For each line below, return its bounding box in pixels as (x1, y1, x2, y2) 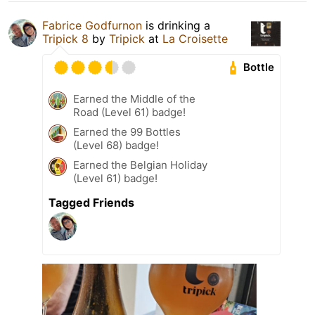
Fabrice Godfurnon (42, 18, 142, 32)
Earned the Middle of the (73, 91, 195, 105)
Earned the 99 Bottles (73, 124, 181, 139)
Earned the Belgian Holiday (73, 157, 207, 172)
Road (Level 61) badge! (73, 105, 186, 119)
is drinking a (142, 18, 210, 32)
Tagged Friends (49, 195, 134, 210)
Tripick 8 (42, 31, 89, 46)
